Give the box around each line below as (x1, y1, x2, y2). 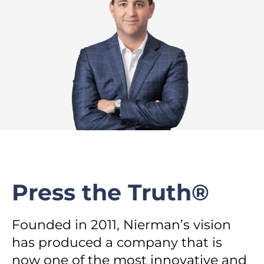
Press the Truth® (12, 179, 229, 206)
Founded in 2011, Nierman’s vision (12, 217, 231, 233)
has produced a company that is (12, 235, 222, 250)
